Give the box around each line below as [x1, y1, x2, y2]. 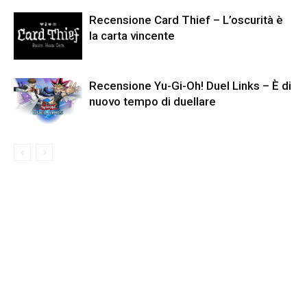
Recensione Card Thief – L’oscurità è [89, 12, 283, 27]
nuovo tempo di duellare [89, 94, 216, 108]
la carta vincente [89, 28, 175, 42]
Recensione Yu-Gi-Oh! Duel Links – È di [89, 78, 291, 93]
